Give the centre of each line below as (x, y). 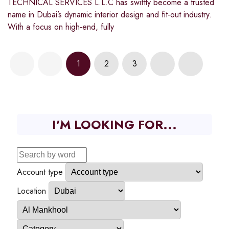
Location (31, 191)
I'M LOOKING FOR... (114, 125)
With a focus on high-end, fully (61, 27)
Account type (40, 172)
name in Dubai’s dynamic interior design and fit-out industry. (110, 15)
